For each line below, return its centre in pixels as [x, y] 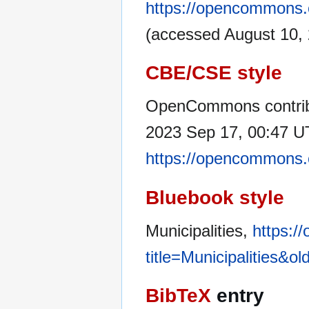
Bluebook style [215, 197]
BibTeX [178, 295]
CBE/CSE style [214, 73]
